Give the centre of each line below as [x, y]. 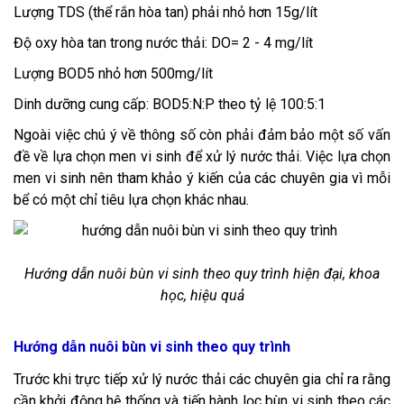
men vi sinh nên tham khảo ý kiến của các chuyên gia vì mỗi [202, 179]
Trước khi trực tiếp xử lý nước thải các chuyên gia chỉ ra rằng [202, 380]
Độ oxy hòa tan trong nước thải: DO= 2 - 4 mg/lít [163, 43]
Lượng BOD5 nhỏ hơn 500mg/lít [115, 74]
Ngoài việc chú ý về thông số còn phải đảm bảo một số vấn [202, 135]
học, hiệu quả [202, 296]
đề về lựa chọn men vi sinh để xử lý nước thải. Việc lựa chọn [202, 157]
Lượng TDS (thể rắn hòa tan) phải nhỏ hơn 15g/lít [165, 13]
